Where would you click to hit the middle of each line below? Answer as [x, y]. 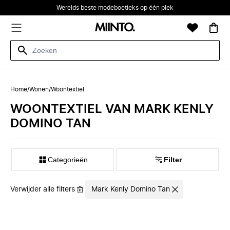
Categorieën [68, 160]
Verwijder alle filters [43, 189]
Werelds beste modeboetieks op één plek [115, 8]
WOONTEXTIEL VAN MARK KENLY [112, 109]
